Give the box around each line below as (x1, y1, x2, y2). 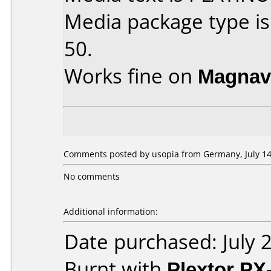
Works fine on (64, 62, 198, 90)
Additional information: (64, 206, 158, 217)
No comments (64, 171, 120, 182)
